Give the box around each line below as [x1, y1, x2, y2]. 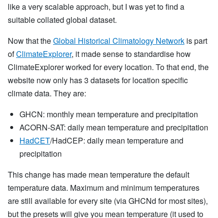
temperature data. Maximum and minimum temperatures [8, 182, 200, 193]
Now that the [8, 35, 53, 46]
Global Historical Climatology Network [53, 35, 184, 46]
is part [184, 35, 207, 46]
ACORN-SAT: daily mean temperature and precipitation [19, 122, 208, 133]
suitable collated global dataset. [8, 14, 117, 25]
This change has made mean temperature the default [8, 169, 189, 180]
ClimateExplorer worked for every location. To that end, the [8, 61, 209, 73]
